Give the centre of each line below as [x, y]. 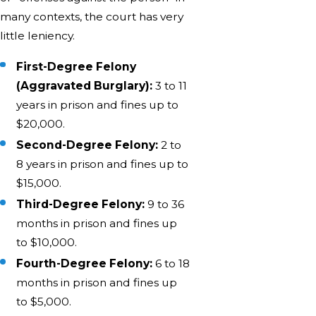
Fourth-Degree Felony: [85, 263]
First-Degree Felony [77, 66]
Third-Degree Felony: [81, 204]
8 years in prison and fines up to [103, 164]
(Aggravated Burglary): [85, 85]
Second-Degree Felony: [87, 145]
